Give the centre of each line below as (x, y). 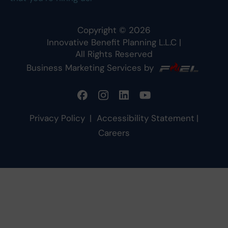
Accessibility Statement (145, 118)
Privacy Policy (57, 118)
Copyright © (102, 30)
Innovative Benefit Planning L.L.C (112, 42)
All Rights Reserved (114, 54)
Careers (114, 133)
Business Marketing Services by (92, 68)
